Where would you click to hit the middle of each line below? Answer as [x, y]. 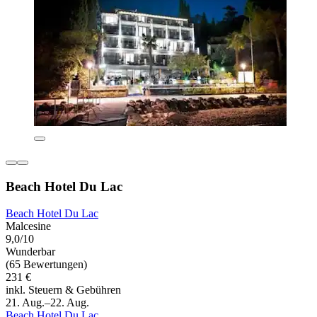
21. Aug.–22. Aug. [47, 303]
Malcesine [28, 226]
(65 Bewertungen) [46, 265]
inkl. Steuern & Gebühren [63, 290]
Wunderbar [30, 252]
